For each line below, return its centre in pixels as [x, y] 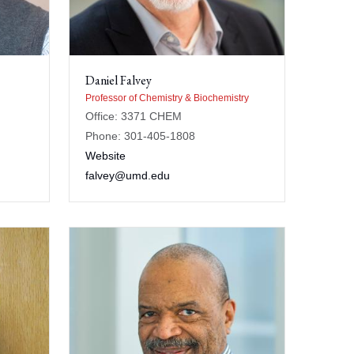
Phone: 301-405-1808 [140, 136]
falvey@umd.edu [127, 175]
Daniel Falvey [118, 80]
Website [105, 155]
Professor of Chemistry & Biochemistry [167, 98]
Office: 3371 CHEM [133, 116]
